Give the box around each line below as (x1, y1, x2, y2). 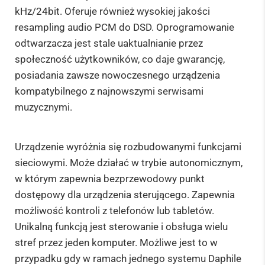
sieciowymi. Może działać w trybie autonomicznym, (15, 156, 243, 169)
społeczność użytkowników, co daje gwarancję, (15, 53, 225, 66)
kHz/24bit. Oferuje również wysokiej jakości (15, 5, 210, 18)
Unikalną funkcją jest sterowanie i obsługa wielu (15, 220, 228, 232)
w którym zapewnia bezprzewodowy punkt (15, 172, 205, 185)
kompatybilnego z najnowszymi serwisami (15, 85, 203, 98)
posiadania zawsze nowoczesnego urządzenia (15, 69, 220, 82)
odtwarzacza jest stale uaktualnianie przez (15, 37, 203, 50)
